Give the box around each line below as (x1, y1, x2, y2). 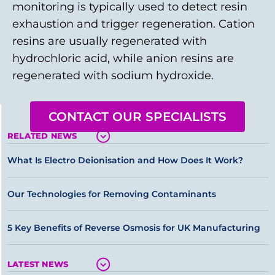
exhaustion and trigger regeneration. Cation (12, 17, 255, 31)
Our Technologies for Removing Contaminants (7, 188, 216, 199)
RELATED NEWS (7, 131, 77, 141)
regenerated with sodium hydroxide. (12, 69, 214, 82)
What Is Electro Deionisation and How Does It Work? (7, 155, 243, 166)
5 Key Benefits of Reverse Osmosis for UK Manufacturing (7, 222, 260, 233)
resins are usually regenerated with (12, 34, 207, 48)
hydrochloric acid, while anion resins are (12, 52, 234, 65)
